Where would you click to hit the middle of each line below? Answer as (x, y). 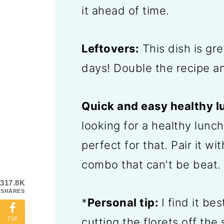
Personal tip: (124, 202)
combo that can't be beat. (151, 164)
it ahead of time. (125, 10)
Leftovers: (110, 48)
